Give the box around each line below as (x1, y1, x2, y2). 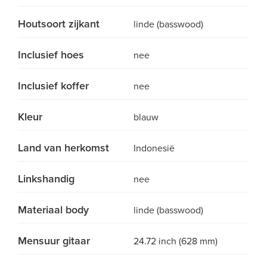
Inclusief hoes (18, 48, 84, 61)
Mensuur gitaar (18, 234, 90, 247)
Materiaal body (18, 203, 89, 216)
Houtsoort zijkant (18, 17, 100, 30)
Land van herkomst (18, 141, 109, 154)
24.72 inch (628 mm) (133, 235, 218, 247)
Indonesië (133, 142, 175, 154)
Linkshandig (18, 172, 74, 185)
